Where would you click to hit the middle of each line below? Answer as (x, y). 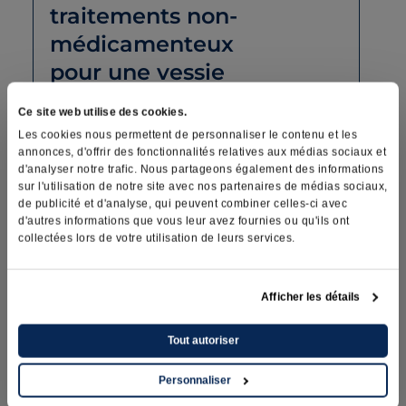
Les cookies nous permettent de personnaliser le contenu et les (188, 135)
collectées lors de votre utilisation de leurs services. (157, 238)
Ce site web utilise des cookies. (102, 112)
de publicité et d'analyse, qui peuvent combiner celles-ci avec (183, 203)
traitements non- (144, 15)
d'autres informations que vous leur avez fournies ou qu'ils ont (184, 221)
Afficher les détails (311, 297)
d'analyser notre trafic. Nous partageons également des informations (201, 169)
